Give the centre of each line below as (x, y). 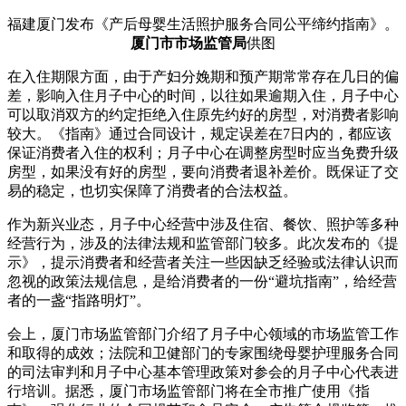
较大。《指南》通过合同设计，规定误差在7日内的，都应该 (199, 134)
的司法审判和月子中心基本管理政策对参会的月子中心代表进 (203, 372)
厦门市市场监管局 (188, 43)
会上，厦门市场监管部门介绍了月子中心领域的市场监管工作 (203, 334)
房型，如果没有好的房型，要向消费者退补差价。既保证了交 (203, 172)
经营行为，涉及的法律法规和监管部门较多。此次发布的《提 (203, 244)
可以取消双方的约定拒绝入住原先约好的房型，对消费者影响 (203, 115)
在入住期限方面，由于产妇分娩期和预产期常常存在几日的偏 (203, 77)
